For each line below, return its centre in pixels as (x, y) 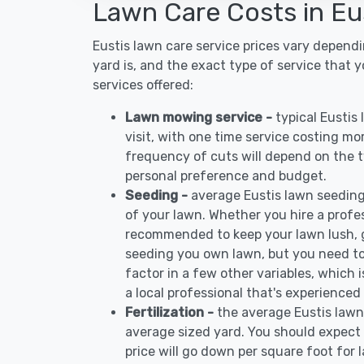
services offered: (143, 85)
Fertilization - (171, 312)
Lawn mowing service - (200, 117)
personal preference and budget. (226, 176)
